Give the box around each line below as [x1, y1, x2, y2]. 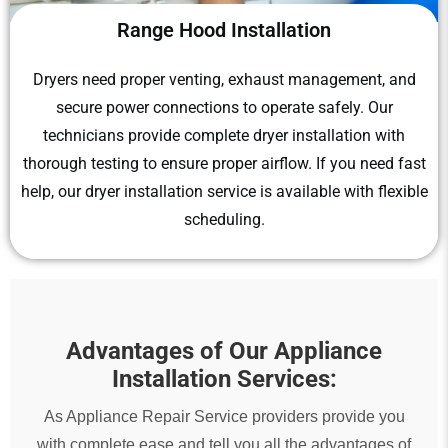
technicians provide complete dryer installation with [43, 126, 405, 146]
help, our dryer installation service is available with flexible [20, 182, 428, 202]
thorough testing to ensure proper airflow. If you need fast [22, 154, 426, 174]
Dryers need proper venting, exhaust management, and [32, 70, 416, 90]
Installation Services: [111, 364, 337, 393]
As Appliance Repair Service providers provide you [43, 407, 405, 425]
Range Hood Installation [117, 18, 331, 43]
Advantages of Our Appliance [66, 336, 382, 365]
